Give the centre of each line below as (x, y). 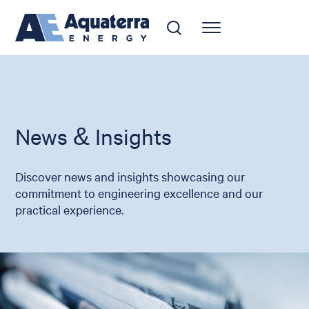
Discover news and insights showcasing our (130, 176)
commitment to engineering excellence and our (139, 193)
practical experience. (70, 209)
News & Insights (94, 137)
